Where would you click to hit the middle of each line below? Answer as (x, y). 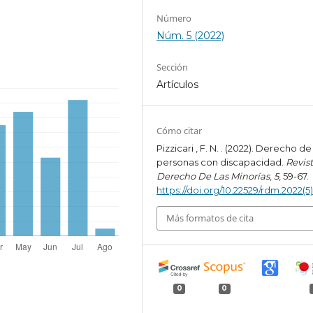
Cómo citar (180, 131)
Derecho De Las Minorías (213, 176)
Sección (173, 67)
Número (174, 19)
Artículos (178, 85)
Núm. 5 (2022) (191, 36)
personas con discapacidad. (221, 162)
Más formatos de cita (210, 218)
